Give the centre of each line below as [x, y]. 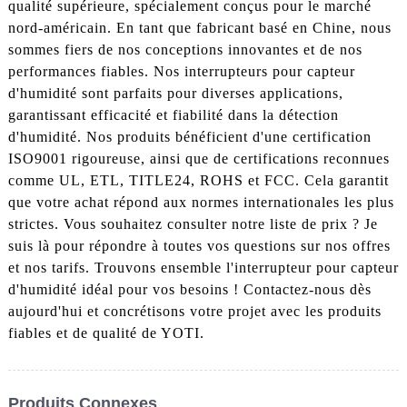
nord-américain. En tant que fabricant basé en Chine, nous [199, 28]
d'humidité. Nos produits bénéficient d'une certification [189, 137]
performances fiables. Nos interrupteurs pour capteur [181, 72]
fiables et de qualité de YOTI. [106, 333]
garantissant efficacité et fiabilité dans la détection [173, 115]
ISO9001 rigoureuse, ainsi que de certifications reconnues [199, 159]
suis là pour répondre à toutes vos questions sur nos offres [199, 246]
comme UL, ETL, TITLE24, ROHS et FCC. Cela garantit [198, 181]
